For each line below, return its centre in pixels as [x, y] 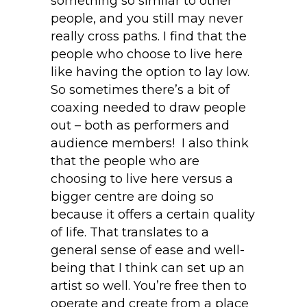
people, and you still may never [147, 19]
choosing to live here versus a [142, 179]
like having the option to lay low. [150, 72]
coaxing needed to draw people [148, 108]
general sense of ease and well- [148, 250]
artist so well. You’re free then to [149, 286]
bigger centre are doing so [132, 197]
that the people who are [125, 161]
